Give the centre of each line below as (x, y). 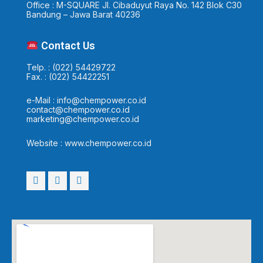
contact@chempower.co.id (78, 110)
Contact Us (67, 45)
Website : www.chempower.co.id (89, 143)
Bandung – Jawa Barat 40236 (83, 15)
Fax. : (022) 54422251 (68, 76)
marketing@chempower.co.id (83, 119)
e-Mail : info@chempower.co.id (86, 100)
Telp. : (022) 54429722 (71, 67)
